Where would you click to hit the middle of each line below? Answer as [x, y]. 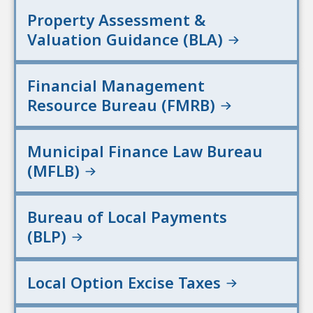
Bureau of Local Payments [127, 217]
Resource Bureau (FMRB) [123, 105]
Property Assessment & [116, 20]
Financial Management [116, 86]
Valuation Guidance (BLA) [127, 39]
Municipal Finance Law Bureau [145, 151]
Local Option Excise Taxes [126, 283]
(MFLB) [56, 171]
